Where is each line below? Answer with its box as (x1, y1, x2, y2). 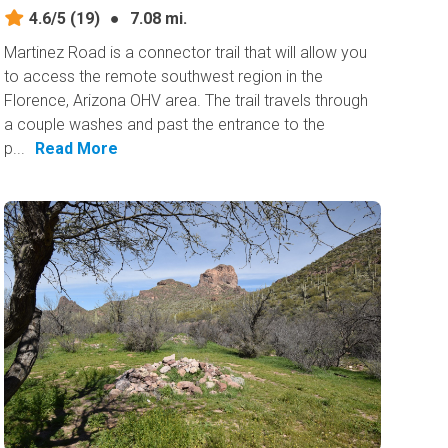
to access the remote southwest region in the (4, 66, 324, 86)
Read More (35, 138, 119, 158)
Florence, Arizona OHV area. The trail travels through (4, 90, 369, 110)
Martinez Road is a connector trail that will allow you (4, 42, 368, 62)
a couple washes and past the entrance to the (4, 114, 326, 134)
